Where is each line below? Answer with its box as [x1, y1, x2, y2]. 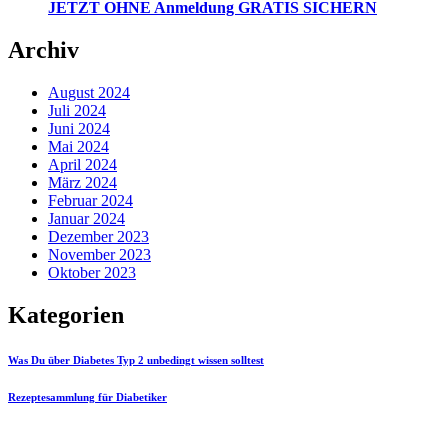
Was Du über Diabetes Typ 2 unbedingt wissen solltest [8, 354, 264, 367]
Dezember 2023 [48, 228, 149, 246]
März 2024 [48, 174, 117, 192]
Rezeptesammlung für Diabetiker [8, 391, 167, 404]
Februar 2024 [48, 192, 133, 210]
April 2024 [48, 156, 117, 174]
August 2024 [48, 84, 130, 102]
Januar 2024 [48, 210, 125, 228]
